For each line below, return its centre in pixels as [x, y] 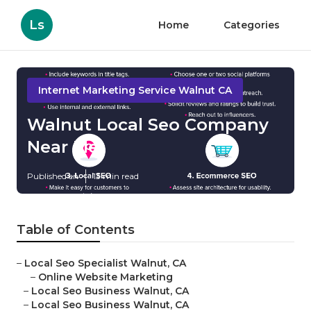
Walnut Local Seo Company [148, 125]
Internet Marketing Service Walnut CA [135, 90]
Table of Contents [76, 230]
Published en [53, 176]
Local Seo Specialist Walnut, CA [105, 263]
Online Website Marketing [106, 277]
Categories [252, 25]
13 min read [116, 176]
